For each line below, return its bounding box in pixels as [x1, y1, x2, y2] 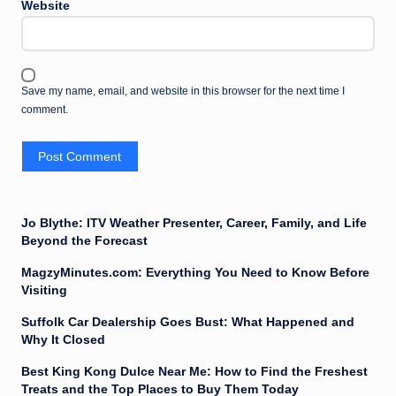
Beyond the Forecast [21, 234, 148, 248]
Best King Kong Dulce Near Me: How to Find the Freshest [21, 365, 368, 379]
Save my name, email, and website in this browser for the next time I [21, 84, 345, 97]
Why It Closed [21, 333, 105, 347]
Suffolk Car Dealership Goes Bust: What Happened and [21, 316, 354, 330]
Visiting [21, 284, 67, 298]
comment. [21, 103, 68, 116]
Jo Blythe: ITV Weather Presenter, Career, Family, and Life [21, 217, 367, 231]
